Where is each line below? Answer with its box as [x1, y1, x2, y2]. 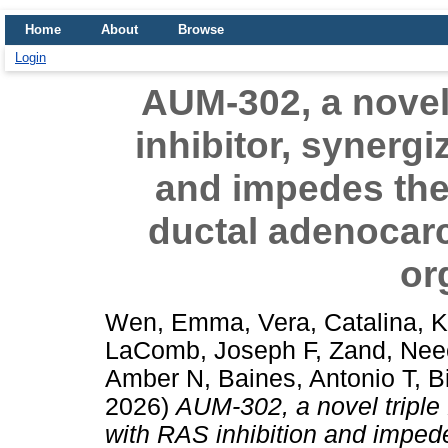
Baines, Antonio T [218, 364, 414, 392]
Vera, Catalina [258, 308, 417, 336]
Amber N [105, 364, 204, 392]
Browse [178, 22, 224, 37]
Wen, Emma [105, 308, 244, 336]
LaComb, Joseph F [105, 336, 315, 364]
